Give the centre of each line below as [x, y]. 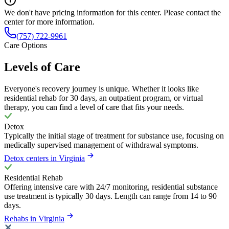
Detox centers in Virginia [44, 158]
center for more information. [49, 22]
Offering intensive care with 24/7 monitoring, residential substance [111, 187]
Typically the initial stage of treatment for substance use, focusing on [114, 135]
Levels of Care [42, 67]
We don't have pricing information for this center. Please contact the [112, 13]
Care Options [26, 45]
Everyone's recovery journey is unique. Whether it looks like [101, 88]
